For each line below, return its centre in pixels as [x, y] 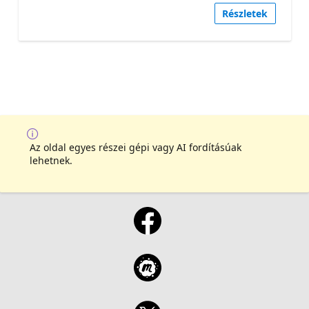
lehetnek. [51, 161]
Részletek [245, 13]
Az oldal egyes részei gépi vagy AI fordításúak [136, 148]
